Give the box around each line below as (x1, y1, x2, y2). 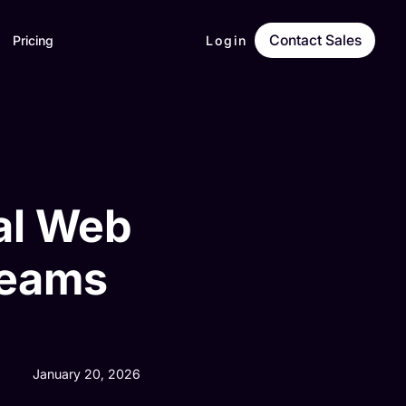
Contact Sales (268, 31, 362, 49)
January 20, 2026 (33, 366, 141, 382)
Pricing (12, 32, 53, 48)
